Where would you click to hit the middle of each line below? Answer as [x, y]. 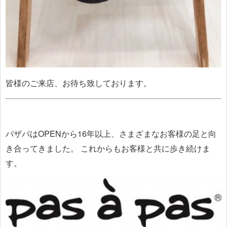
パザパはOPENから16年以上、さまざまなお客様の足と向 [111, 134]
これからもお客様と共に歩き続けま [145, 148]
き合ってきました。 [42, 148]
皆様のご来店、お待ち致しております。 [79, 83]
